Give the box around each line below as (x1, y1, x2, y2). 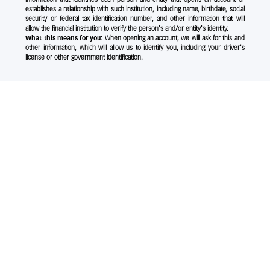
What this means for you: (25, 35, 103, 42)
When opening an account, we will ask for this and (102, 35, 245, 42)
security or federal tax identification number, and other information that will (25, 16, 245, 22)
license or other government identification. (25, 54, 143, 61)
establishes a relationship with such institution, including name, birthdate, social (25, 6, 245, 13)
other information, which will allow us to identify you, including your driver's (25, 45, 245, 51)
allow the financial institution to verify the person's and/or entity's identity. (25, 25, 229, 32)
